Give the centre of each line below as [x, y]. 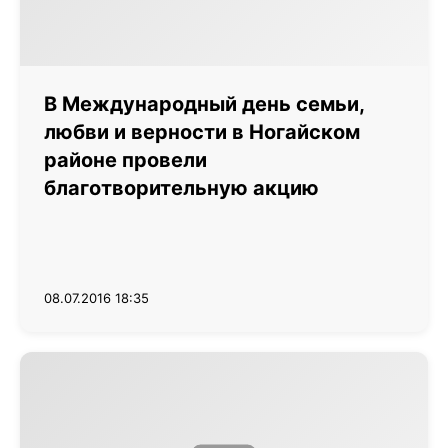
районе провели [125, 160]
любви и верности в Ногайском [202, 132]
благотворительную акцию [181, 188]
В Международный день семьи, [204, 104]
